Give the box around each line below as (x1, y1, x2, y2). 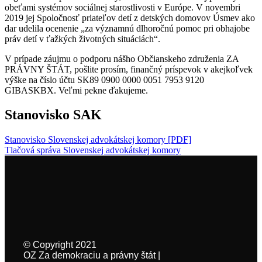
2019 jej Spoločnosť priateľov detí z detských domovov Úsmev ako (5, 12, 255, 23)
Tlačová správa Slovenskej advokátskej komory (5, 145, 181, 156)
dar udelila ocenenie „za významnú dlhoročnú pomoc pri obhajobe (5, 23, 250, 33)
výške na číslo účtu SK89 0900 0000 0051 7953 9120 (5, 74, 204, 85)
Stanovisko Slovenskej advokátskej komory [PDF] (5, 135, 191, 145)
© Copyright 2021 (23, 240, 96, 250)
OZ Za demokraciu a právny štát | (23, 250, 160, 261)
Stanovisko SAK (5, 107, 102, 123)
